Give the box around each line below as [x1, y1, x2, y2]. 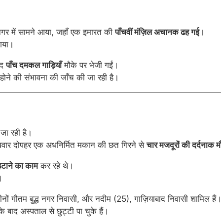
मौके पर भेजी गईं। [62, 60, 118, 70]
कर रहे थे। [38, 160, 74, 171]
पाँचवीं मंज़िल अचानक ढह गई [115, 27, 199, 37]
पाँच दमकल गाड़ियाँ [6, 60, 62, 70]
